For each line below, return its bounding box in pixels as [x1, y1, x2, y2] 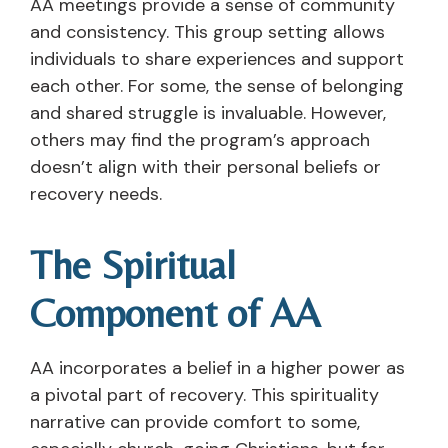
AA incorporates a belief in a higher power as [30, 356, 405, 381]
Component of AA [30, 290, 320, 337]
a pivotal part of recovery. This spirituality [30, 383, 379, 408]
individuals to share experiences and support [30, 47, 404, 72]
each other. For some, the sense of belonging [30, 74, 404, 99]
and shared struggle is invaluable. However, [30, 101, 386, 126]
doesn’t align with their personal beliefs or [30, 155, 381, 180]
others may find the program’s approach [30, 128, 370, 153]
